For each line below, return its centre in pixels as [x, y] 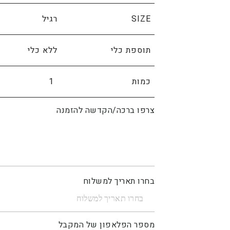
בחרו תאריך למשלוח [119, 181]
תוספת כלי [131, 50]
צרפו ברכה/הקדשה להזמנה [106, 111]
